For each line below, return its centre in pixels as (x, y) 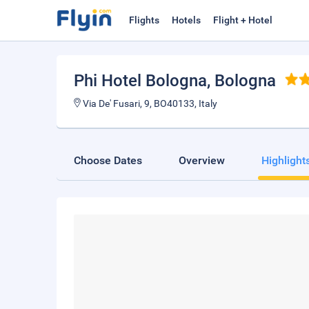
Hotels (186, 20)
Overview (202, 160)
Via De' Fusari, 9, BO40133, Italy (149, 103)
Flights (144, 20)
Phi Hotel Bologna (140, 81)
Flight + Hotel (243, 20)
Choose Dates (108, 160)
